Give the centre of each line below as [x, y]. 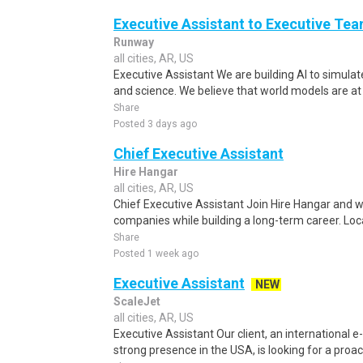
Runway [134, 42]
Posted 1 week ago [156, 254]
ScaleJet [137, 301]
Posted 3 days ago [155, 124]
